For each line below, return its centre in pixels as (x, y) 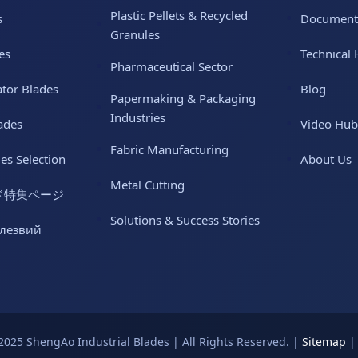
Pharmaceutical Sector (171, 67)
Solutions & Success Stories (185, 220)
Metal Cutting (147, 185)
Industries (138, 118)
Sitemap (324, 342)
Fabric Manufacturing (169, 150)
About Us (326, 159)
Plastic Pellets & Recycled (179, 16)
